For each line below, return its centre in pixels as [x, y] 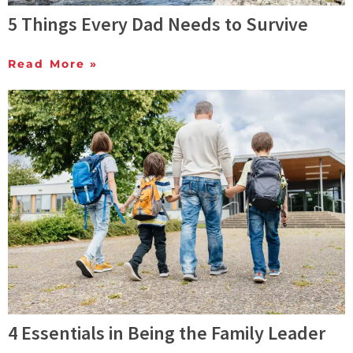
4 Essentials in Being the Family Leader [167, 333]
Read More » [53, 64]
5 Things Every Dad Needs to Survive [158, 24]
